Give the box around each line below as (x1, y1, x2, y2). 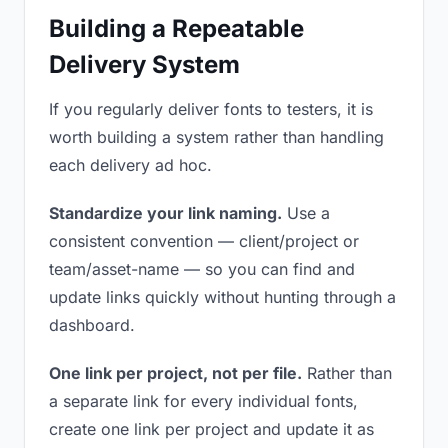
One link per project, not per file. (49, 363, 302, 383)
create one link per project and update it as (49, 419, 374, 439)
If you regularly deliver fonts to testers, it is (49, 99, 373, 119)
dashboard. (49, 315, 135, 335)
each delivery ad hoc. (49, 155, 212, 175)
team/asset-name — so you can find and (49, 259, 355, 279)
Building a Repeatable (49, 14, 304, 43)
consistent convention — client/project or (49, 231, 359, 251)
